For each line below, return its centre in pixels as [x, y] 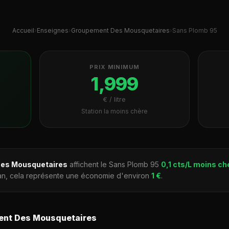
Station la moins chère [114, 111]
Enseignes [52, 30]
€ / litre [114, 99]
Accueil [23, 30]
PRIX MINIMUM [114, 67]
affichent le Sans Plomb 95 [114, 164]
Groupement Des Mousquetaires [120, 30]
